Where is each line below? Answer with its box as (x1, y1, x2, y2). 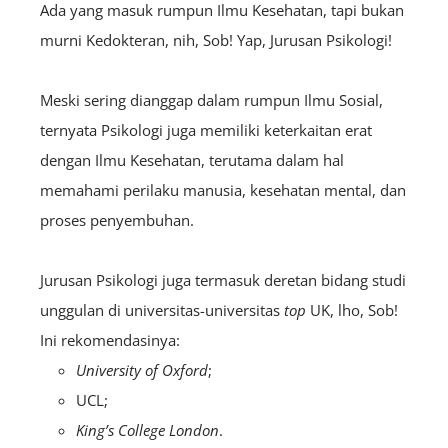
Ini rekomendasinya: (40, 329, 180, 350)
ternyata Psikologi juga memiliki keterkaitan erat (40, 119, 372, 140)
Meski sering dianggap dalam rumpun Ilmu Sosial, (40, 89, 383, 110)
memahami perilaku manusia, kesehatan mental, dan (40, 179, 406, 200)
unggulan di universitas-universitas (40, 299, 284, 320)
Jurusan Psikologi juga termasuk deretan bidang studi (40, 269, 406, 290)
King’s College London (76, 419, 219, 440)
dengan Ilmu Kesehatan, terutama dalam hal (40, 149, 344, 170)
